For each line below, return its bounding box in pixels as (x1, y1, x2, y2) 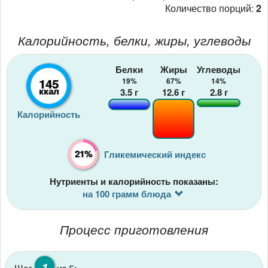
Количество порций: (165, 1, 256, 16)
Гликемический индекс (104, 147, 206, 161)
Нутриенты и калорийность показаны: (50, 174, 218, 188)
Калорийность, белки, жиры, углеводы (17, 31, 251, 50)
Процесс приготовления (60, 220, 208, 238)
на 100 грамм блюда (82, 187, 171, 200)
